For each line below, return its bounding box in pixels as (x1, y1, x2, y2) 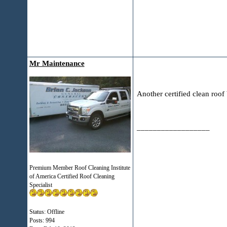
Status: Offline (29, 208, 64, 215)
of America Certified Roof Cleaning (29, 173, 115, 180)
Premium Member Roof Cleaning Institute (29, 164, 130, 171)
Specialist (29, 181, 52, 188)
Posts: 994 (29, 217, 55, 224)
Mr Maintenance (29, 59, 85, 67)
